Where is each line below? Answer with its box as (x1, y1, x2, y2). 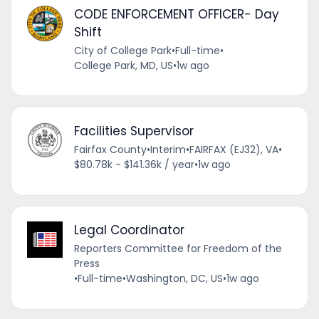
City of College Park (73, 43, 172, 58)
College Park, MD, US (73, 58, 173, 73)
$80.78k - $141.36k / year (73, 157, 194, 172)
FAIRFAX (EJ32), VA (189, 142, 278, 157)
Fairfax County (73, 142, 147, 157)
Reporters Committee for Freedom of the (73, 241, 282, 256)
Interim (150, 142, 186, 157)
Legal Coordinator (73, 221, 184, 239)
